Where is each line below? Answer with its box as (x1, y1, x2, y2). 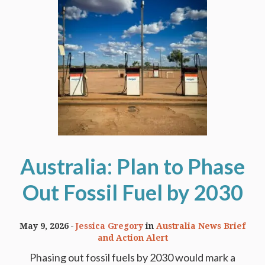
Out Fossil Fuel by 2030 (22, 179, 243, 206)
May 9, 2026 (20, 221, 69, 231)
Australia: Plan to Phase (20, 153, 245, 180)
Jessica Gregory (76, 221, 143, 231)
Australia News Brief (156, 221, 245, 231)
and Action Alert (97, 233, 168, 243)
